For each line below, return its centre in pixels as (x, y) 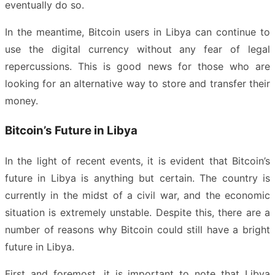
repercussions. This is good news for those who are (137, 67)
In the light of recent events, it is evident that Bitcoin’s (137, 161)
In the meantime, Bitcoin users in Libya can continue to (137, 32)
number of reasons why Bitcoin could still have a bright (137, 229)
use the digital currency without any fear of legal (137, 49)
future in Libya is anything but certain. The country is (137, 178)
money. (21, 101)
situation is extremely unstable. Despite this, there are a (137, 212)
